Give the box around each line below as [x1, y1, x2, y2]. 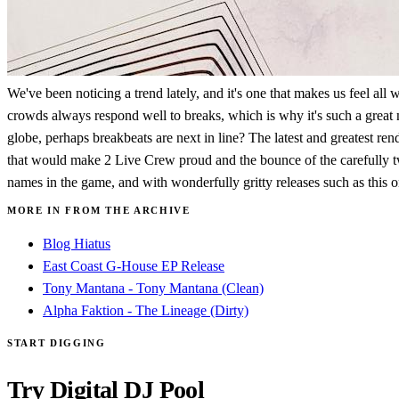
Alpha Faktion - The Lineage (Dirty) [43, 302, 248, 318]
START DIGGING [7, 337, 106, 348]
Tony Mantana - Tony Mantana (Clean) [43, 280, 264, 296]
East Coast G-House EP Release [43, 257, 224, 273]
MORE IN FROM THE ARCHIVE [7, 204, 191, 216]
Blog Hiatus [43, 235, 110, 251]
